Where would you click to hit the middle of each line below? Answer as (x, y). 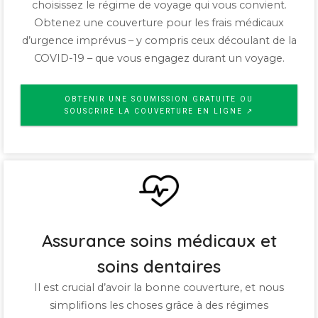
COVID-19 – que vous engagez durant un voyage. (159, 59)
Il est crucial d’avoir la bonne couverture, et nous (159, 288)
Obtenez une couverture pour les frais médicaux (159, 23)
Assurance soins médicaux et (159, 241)
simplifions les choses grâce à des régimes (159, 306)
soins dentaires (159, 267)
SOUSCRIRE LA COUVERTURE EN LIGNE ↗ (159, 111)
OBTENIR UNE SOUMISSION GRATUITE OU (159, 99)
